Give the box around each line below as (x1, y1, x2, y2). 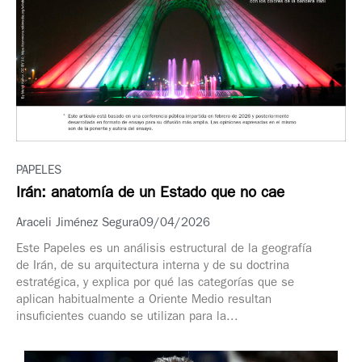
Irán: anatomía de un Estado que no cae (16, 187, 284, 203)
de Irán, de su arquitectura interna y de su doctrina (16, 261, 289, 274)
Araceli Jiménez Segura (16, 218, 139, 231)
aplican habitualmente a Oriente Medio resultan (16, 295, 271, 308)
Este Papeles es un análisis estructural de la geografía (16, 244, 312, 257)
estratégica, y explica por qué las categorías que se (16, 278, 294, 291)
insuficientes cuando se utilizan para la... (16, 312, 238, 325)
